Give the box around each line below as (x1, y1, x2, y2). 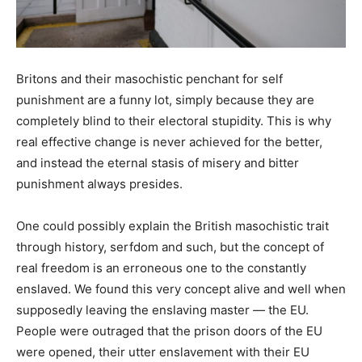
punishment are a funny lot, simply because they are (16, 91, 314, 107)
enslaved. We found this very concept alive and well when (16, 280, 346, 297)
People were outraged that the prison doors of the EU (16, 322, 322, 339)
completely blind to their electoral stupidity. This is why (16, 112, 331, 128)
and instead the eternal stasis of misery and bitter (16, 154, 299, 170)
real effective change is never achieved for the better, (16, 133, 322, 149)
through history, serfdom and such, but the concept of (16, 238, 324, 255)
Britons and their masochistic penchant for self (16, 70, 283, 86)
